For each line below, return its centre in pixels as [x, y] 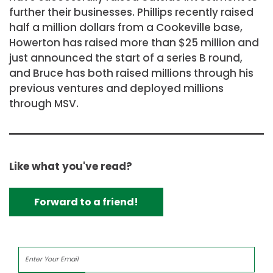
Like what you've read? [71, 166]
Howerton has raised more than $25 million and [134, 43]
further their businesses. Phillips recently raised [131, 12]
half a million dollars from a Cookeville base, [126, 28]
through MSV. [44, 104]
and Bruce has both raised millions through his [131, 73]
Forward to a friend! [86, 202]
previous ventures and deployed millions [116, 89]
